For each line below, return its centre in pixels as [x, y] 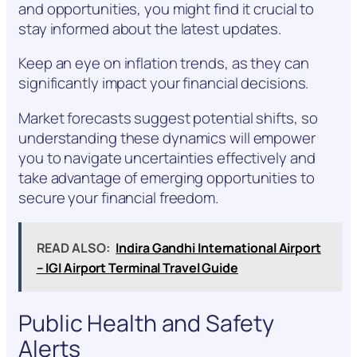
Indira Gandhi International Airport [218, 247]
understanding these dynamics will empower [167, 137]
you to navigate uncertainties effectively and [167, 157]
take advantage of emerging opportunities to [167, 177]
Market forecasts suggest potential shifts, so [168, 118]
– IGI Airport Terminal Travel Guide [137, 267]
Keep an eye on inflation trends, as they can [164, 63]
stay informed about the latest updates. [150, 28]
